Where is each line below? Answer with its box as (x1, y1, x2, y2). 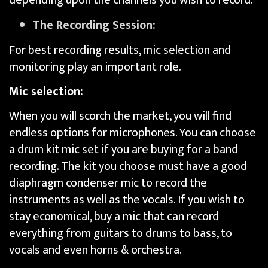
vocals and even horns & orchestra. (9, 240, 182, 261)
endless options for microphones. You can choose (9, 123, 256, 144)
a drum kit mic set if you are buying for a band (9, 139, 238, 160)
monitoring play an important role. (9, 56, 181, 77)
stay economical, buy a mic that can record (9, 206, 219, 227)
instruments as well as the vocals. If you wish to (9, 190, 245, 211)
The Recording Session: (33, 14, 156, 35)
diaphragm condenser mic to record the (9, 173, 207, 194)
